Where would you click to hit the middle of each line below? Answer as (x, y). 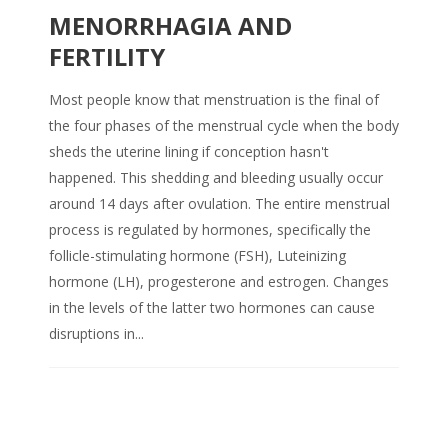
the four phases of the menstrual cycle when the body (224, 126)
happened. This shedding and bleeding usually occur (216, 178)
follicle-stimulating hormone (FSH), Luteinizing (197, 256)
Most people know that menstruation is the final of (214, 100)
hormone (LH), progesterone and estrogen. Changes (219, 282)
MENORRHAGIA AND (170, 26)
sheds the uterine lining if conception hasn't (189, 152)
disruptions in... (96, 334)
